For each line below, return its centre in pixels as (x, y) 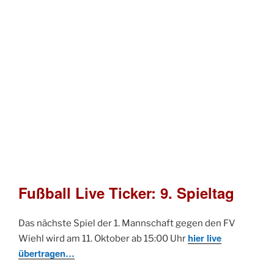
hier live (205, 238)
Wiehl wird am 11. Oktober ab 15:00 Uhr (103, 239)
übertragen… (46, 254)
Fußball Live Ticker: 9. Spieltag (126, 193)
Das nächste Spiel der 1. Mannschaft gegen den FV (127, 224)
